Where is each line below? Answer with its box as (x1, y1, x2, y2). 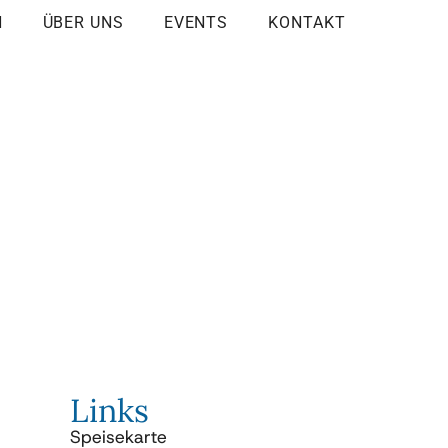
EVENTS (163, 13, 229, 32)
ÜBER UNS (42, 13, 124, 32)
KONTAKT (268, 13, 346, 32)
